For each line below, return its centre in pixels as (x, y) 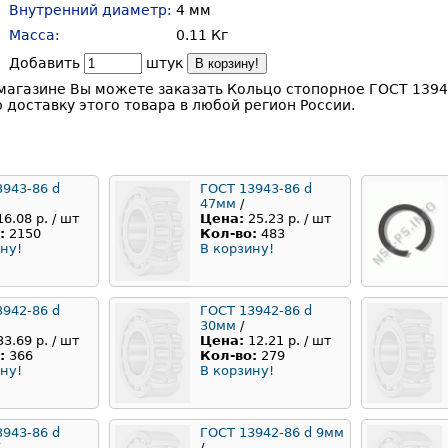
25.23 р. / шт (290, 219)
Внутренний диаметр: (90, 10)
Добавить (46, 63)
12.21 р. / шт (290, 341)
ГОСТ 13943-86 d (256, 189)
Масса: (34, 35)
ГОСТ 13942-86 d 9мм (272, 433)
